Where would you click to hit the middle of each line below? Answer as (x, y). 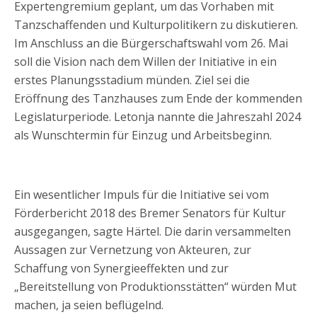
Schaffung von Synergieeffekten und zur (121, 268)
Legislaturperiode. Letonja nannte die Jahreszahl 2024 (157, 117)
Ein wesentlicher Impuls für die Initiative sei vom (142, 195)
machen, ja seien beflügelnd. (89, 305)
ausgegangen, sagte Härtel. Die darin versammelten (152, 231)
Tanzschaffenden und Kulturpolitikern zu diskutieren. (156, 25)
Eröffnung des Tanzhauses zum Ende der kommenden (158, 98)
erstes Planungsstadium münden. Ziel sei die (132, 80)
